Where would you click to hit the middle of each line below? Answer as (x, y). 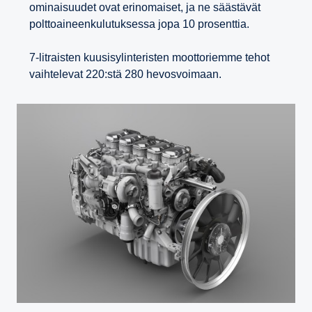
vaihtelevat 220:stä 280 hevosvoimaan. (125, 75)
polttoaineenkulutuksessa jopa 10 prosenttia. (139, 24)
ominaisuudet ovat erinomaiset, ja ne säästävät (145, 8)
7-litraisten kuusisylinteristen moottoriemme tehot (149, 58)
